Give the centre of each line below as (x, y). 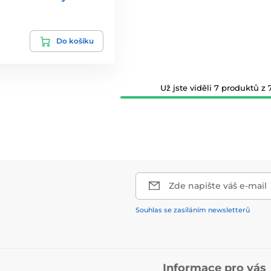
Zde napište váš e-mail (218, 185)
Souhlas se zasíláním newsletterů (193, 210)
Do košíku (75, 41)
